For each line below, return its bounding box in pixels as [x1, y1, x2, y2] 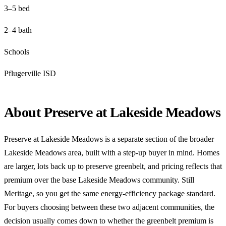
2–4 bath [4, 25, 32, 34]
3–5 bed [4, 4, 30, 13]
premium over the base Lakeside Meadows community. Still [4, 175, 194, 184]
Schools [4, 47, 29, 56]
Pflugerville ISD [4, 69, 56, 78]
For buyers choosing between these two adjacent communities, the [4, 202, 214, 211]
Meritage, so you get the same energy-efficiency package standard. [4, 189, 215, 198]
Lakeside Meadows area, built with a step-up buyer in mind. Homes [4, 148, 219, 157]
